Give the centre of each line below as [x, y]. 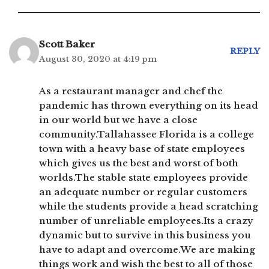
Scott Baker [67, 44]
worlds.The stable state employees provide [144, 177]
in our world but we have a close [118, 119]
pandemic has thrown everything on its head [149, 105]
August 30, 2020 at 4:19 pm [98, 59]
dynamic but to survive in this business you [145, 235]
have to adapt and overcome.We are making [147, 249]
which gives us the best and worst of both [139, 163]
